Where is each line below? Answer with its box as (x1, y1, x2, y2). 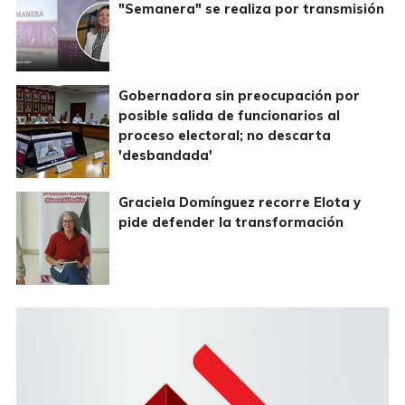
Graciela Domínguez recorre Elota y (118, 194, 361, 212)
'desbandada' (118, 147, 212, 165)
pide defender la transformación (118, 214, 344, 231)
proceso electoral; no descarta (118, 127, 331, 145)
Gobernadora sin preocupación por (118, 88, 360, 105)
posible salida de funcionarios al (118, 108, 340, 125)
